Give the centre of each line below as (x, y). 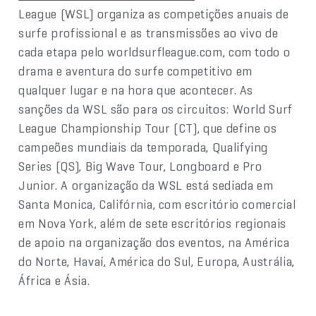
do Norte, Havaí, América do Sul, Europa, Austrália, (157, 261)
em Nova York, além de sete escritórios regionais (152, 223)
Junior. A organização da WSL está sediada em (146, 185)
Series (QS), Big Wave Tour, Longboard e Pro (140, 166)
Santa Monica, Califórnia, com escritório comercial (157, 204)
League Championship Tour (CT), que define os (148, 128)
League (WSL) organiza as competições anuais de (154, 13)
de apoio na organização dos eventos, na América (154, 242)
